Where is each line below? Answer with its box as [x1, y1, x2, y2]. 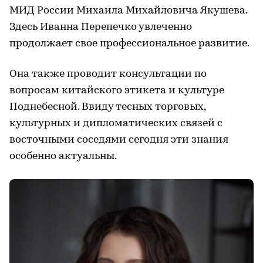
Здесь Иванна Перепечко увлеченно [9, 21, 192, 33]
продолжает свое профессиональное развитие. [9, 38, 249, 49]
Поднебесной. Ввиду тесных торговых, [9, 101, 205, 113]
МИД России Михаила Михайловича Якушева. [9, 5, 247, 16]
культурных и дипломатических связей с [9, 117, 222, 129]
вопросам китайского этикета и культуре [9, 85, 224, 96]
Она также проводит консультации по [9, 68, 207, 80]
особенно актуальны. [9, 150, 117, 162]
